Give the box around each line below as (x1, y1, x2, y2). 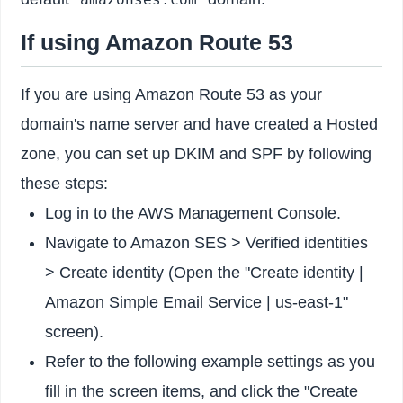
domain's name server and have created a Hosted (21, 114, 379, 133)
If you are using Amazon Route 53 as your (21, 85, 323, 103)
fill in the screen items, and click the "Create (45, 381, 359, 400)
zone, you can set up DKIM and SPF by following (21, 144, 372, 163)
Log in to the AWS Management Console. (45, 203, 342, 222)
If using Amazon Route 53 (21, 29, 294, 55)
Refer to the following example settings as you (45, 352, 376, 371)
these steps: (21, 174, 109, 193)
